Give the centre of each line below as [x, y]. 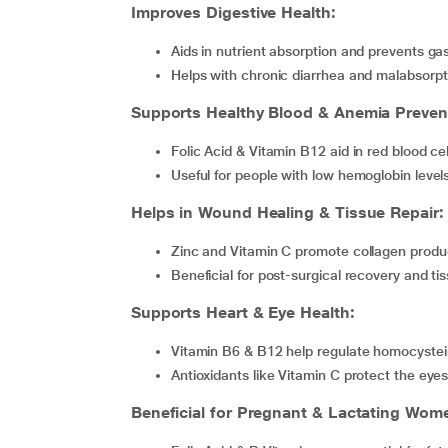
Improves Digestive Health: [233, 12]
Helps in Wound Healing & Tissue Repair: [287, 212]
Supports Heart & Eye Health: [242, 312]
